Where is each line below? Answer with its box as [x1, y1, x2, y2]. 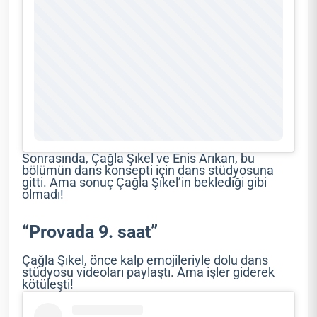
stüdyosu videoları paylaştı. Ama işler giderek [22, 265, 275, 280]
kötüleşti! [22, 277, 74, 292]
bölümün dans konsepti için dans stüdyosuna [22, 163, 275, 178]
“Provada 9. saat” [22, 221, 158, 243]
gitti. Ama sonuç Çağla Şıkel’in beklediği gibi [22, 175, 267, 190]
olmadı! [22, 188, 64, 202]
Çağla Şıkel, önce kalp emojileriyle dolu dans [22, 253, 269, 268]
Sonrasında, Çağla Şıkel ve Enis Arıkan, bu [22, 151, 255, 166]
